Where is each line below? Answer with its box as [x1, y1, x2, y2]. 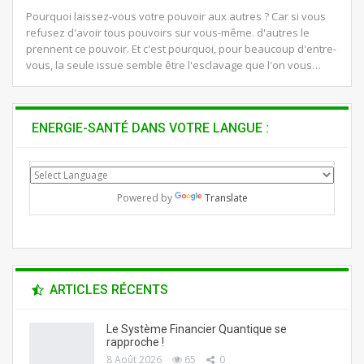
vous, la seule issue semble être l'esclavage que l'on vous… [26, 57, 321, 72]
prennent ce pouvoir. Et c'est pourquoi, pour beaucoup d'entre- [26, 41, 336, 56]
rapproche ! [106, 335, 164, 349]
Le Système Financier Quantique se [106, 322, 287, 336]
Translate [204, 190, 248, 205]
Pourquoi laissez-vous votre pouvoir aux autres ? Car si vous [26, 8, 326, 24]
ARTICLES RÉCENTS [46, 281, 168, 297]
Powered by [116, 190, 175, 205]
